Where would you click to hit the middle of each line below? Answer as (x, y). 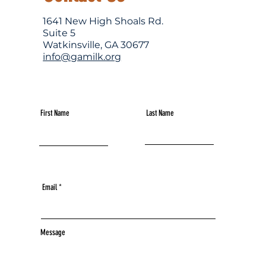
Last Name (160, 113)
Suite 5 (59, 33)
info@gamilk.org (82, 57)
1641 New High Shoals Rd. (103, 21)
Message (53, 232)
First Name (55, 113)
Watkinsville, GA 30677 (96, 45)
